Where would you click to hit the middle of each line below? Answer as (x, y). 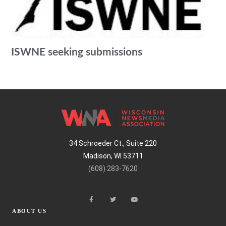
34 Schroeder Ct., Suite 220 (113, 143)
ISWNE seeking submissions (77, 52)
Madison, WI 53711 (113, 156)
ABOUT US (29, 211)
